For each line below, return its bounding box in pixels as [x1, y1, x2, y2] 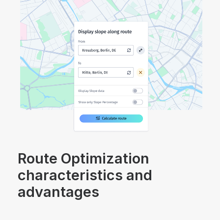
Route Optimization [18, 150, 149, 167]
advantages [18, 183, 99, 200]
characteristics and [18, 166, 152, 184]
